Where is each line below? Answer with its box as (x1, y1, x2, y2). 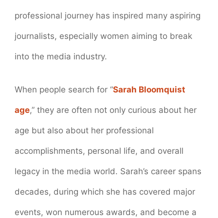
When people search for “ (15, 84, 113, 94)
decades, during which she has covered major (15, 186, 195, 197)
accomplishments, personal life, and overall (15, 145, 183, 156)
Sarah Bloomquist (113, 84, 185, 94)
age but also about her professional (15, 125, 154, 135)
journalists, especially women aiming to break (15, 31, 192, 41)
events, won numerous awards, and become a (15, 207, 197, 217)
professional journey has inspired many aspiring (15, 11, 200, 21)
